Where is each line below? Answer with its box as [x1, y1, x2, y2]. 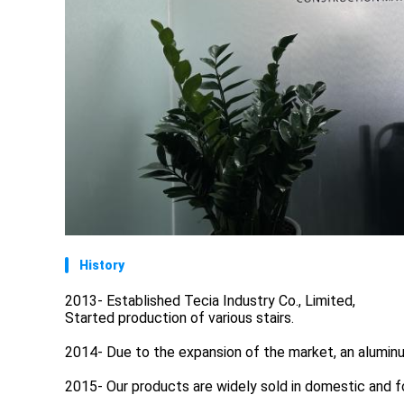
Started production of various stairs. [65, 308, 294, 326]
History [79, 257, 124, 272]
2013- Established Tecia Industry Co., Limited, [65, 291, 355, 309]
